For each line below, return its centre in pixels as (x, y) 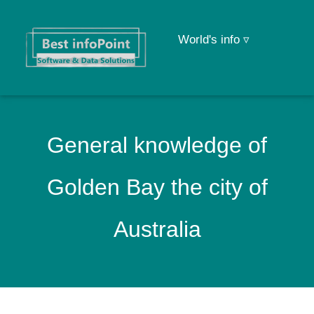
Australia (157, 229)
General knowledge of (157, 145)
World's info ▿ (214, 40)
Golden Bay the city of (157, 187)
